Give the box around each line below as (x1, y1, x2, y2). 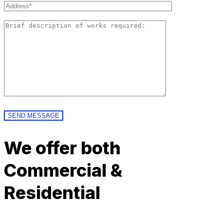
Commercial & (4, 160, 123, 181)
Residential (4, 182, 100, 203)
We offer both (4, 137, 121, 159)
